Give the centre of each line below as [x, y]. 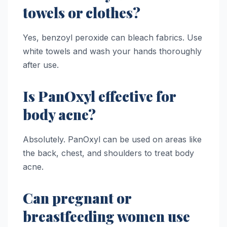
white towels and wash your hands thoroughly [112, 51]
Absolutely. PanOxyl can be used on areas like [112, 139]
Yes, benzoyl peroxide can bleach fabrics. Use [112, 37]
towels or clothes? [82, 12]
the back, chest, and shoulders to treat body [108, 153]
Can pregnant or [77, 198]
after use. [41, 65]
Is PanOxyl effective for [99, 96]
